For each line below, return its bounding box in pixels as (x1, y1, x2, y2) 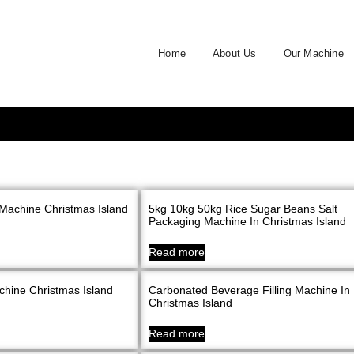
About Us (213, 47, 257, 59)
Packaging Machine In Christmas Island (149, 215, 346, 228)
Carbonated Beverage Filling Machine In (149, 284, 350, 297)
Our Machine (283, 47, 344, 59)
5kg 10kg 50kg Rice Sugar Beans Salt (149, 202, 337, 216)
